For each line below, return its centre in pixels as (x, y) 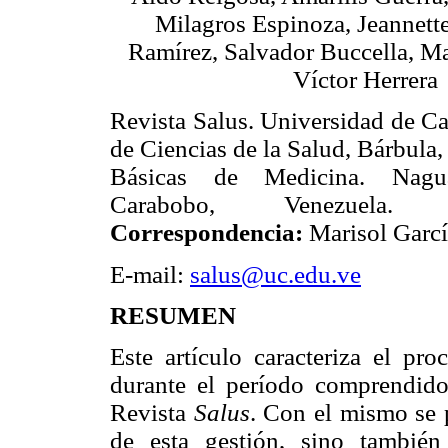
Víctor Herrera (365, 80)
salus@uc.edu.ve (275, 274)
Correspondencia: (206, 233)
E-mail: (150, 274)
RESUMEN (173, 315)
